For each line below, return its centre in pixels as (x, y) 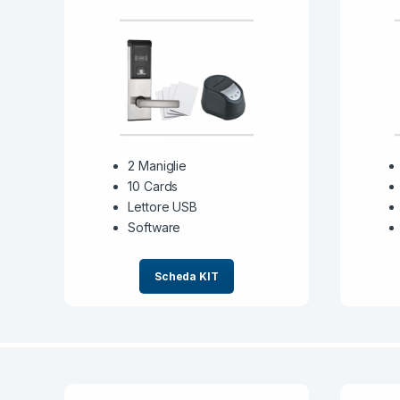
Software (154, 228)
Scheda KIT (186, 277)
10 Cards (153, 187)
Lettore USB (162, 207)
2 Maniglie (157, 166)
